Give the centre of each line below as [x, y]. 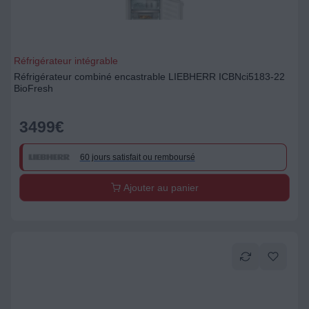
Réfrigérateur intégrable [66, 61]
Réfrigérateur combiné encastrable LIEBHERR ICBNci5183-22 [149, 77]
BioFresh [33, 88]
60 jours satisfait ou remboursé [137, 157]
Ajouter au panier [159, 188]
